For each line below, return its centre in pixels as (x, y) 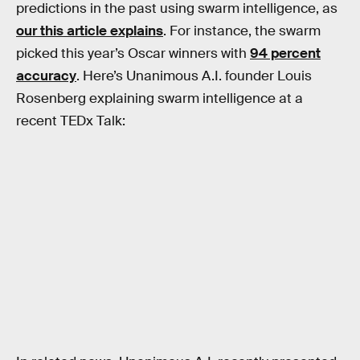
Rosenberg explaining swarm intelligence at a (160, 98)
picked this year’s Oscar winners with (133, 53)
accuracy (46, 76)
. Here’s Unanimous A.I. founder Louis (194, 76)
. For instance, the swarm (242, 31)
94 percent (285, 53)
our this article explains (90, 31)
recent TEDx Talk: (71, 121)
